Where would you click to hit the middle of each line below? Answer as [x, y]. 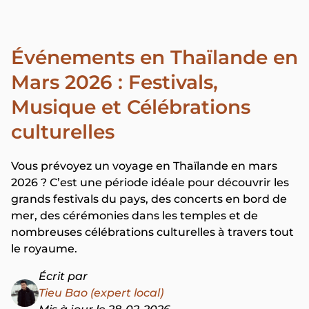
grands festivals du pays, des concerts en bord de [149, 199]
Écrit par [63, 276]
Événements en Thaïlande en [154, 57]
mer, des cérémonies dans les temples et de [134, 216]
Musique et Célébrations [131, 107]
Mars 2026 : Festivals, [114, 82]
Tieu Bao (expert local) [101, 293]
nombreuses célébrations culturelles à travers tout [152, 232]
